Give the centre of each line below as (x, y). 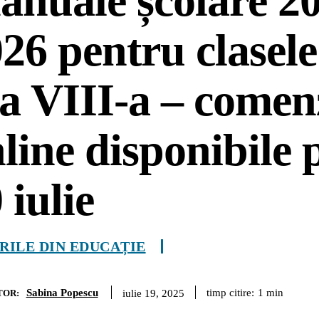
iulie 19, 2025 (153, 293)
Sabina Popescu (62, 292)
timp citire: (230, 292)
